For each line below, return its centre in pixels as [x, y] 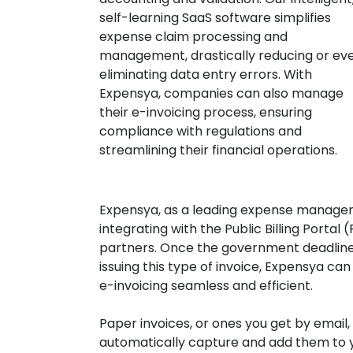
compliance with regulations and [201, 131]
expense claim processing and [193, 37]
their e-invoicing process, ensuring [206, 112]
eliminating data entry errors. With [206, 74]
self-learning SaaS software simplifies [215, 18]
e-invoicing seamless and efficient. [206, 286]
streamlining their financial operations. [218, 150]
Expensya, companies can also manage [221, 93]
